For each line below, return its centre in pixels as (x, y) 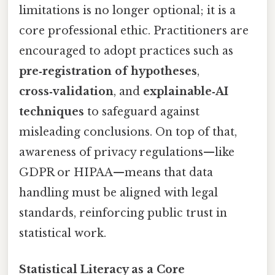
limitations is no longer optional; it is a (127, 10)
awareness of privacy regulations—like (127, 152)
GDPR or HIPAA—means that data (116, 172)
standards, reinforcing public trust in (123, 213)
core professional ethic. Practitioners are (134, 30)
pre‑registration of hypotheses (108, 71)
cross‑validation (66, 91)
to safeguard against (142, 111)
